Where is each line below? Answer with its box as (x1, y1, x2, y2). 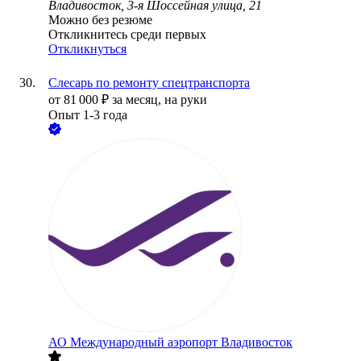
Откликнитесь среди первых (48, 27, 206, 42)
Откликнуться (48, 42, 127, 56)
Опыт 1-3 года (48, 108, 127, 122)
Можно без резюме (48, 13, 152, 27)
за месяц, (112, 93, 164, 107)
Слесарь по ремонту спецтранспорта (48, 76, 250, 90)
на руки (164, 93, 207, 107)
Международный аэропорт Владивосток (70, 335, 293, 350)
